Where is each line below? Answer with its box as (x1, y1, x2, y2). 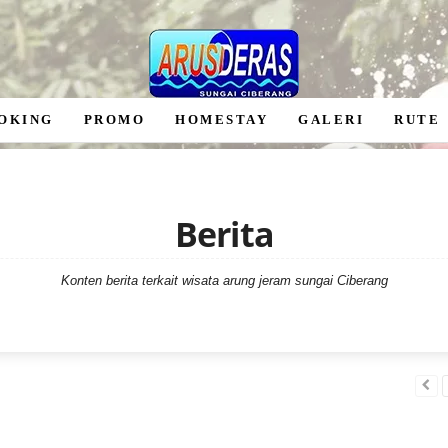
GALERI (298, 112, 364, 127)
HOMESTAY (175, 112, 268, 127)
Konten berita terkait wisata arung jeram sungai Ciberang (61, 273, 388, 288)
